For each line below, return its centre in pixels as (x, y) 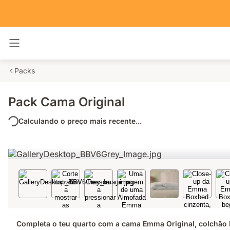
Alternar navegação (53, 47)
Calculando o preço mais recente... (80, 121)
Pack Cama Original (66, 102)
